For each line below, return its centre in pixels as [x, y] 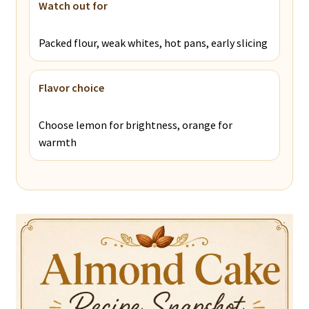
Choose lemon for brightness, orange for [135, 124]
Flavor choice [71, 87]
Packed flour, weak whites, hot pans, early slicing [153, 42]
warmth [57, 142]
